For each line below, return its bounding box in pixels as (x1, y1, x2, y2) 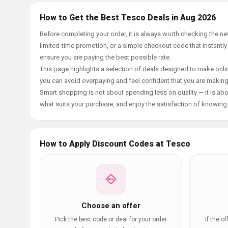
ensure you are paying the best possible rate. (40, 53, 171, 61)
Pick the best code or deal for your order (55, 216, 167, 223)
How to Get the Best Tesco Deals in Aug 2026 (40, 13, 216, 22)
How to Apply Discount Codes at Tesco (40, 139, 190, 149)
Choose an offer (81, 201, 140, 210)
